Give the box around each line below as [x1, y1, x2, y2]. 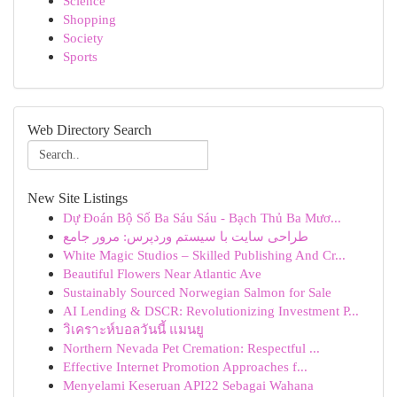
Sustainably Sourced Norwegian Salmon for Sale [63, 284, 331, 300]
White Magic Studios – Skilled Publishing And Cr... [63, 247, 346, 262]
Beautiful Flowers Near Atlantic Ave [63, 266, 261, 281]
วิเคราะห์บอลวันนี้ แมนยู [63, 322, 204, 337]
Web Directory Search [27, 122, 152, 137]
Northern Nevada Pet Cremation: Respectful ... [63, 340, 320, 355]
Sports [63, 49, 97, 64]
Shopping [63, 12, 116, 27]
